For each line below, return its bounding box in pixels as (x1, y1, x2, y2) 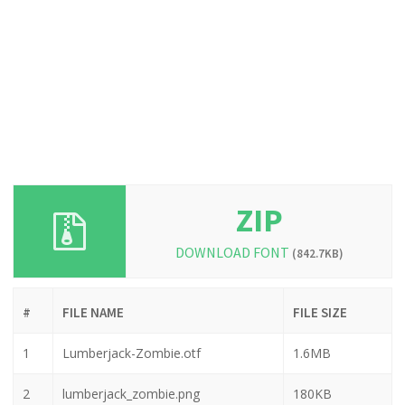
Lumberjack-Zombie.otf (62, 344, 201, 362)
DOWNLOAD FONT (174, 242, 292, 261)
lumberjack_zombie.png (62, 384, 200, 402)
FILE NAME (62, 303, 124, 321)
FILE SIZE (293, 303, 347, 321)
